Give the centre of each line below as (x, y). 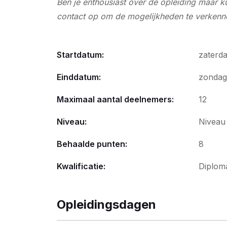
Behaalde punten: (92, 144)
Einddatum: (79, 77)
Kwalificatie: (81, 166)
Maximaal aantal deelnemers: (115, 99)
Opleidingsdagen (106, 204)
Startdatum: (80, 55)
